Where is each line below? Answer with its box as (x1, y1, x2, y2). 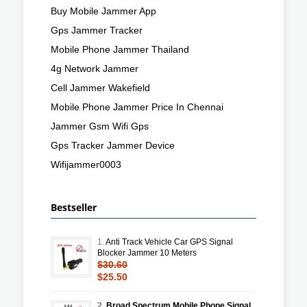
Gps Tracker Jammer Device (51, 139, 175, 151)
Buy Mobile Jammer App (51, 5, 156, 16)
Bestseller (51, 200, 97, 214)
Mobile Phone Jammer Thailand (51, 43, 189, 55)
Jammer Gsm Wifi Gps (51, 120, 149, 132)
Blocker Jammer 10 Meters (97, 247, 197, 258)
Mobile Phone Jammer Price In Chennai (51, 101, 223, 112)
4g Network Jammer (51, 62, 138, 74)
